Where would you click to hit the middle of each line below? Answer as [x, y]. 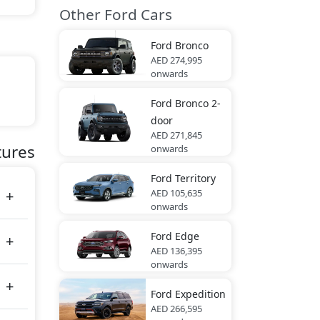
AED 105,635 [176, 193]
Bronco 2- [197, 103]
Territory [195, 178]
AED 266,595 [176, 309]
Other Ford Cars [116, 14]
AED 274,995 [176, 60]
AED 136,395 [176, 251]
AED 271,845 [176, 135]
